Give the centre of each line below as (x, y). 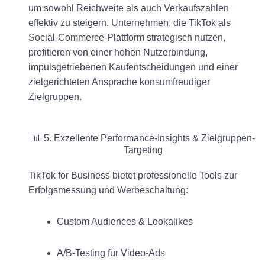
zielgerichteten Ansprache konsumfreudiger (119, 82)
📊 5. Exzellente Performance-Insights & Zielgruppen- (143, 138)
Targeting (143, 150)
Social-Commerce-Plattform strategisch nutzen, (127, 37)
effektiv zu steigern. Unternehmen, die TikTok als (130, 22)
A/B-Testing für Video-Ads (111, 253)
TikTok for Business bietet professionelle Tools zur (133, 175)
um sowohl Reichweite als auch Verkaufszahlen (129, 8)
